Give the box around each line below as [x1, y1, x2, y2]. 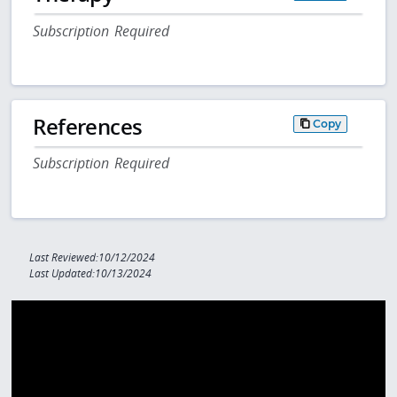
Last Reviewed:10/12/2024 [29, 251, 156, 265]
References [33, 111, 143, 141]
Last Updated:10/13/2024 [29, 267, 152, 281]
